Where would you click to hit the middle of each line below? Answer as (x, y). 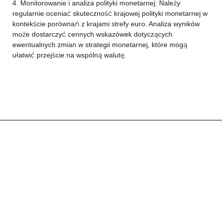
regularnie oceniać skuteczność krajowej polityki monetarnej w (110, 13)
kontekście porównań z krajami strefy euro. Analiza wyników (106, 24)
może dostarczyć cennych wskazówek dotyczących (92, 34)
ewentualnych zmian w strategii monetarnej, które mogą (100, 45)
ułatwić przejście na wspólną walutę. (69, 55)
